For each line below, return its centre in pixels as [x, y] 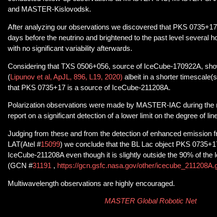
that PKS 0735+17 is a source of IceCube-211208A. [89, 87]
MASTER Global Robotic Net [151, 201]
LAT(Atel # [24, 145]
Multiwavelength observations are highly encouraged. [91, 183]
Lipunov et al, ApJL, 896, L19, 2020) [66, 77]
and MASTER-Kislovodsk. [49, 9]
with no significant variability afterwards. [70, 49]
